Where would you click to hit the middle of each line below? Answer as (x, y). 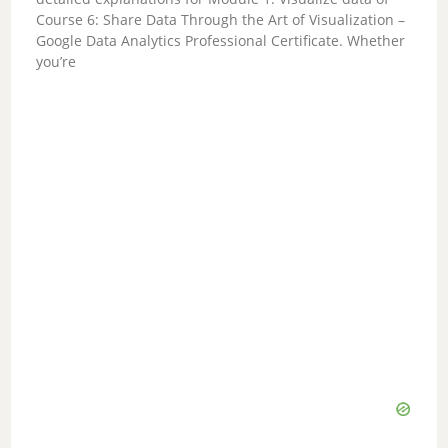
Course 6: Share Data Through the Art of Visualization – (221, 19)
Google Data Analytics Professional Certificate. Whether (221, 40)
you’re (56, 61)
